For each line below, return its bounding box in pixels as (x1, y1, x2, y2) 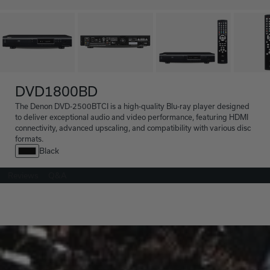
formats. (15, 134, 43, 143)
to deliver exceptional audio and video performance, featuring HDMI (15, 113, 248, 122)
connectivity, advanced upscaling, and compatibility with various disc (15, 124, 251, 133)
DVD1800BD (15, 83, 98, 99)
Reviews (8, 171, 39, 181)
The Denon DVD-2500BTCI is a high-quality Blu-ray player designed (15, 102, 250, 111)
